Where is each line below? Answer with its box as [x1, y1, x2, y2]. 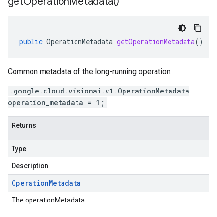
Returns [12, 122, 36, 129]
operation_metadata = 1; [8, 98, 105, 107]
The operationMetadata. [12, 196, 86, 204]
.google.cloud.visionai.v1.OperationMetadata [10, 86, 189, 95]
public [19, 37, 43, 46]
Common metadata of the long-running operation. [8, 67, 172, 76]
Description [12, 162, 48, 170]
